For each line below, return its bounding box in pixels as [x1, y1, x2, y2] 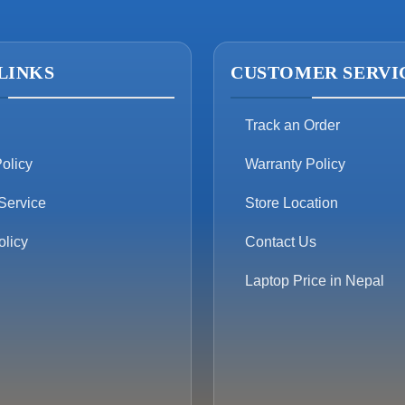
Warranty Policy [245, 156, 345, 173]
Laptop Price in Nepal [245, 273, 384, 289]
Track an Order [245, 118, 340, 134]
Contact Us [245, 234, 316, 250]
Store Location [245, 195, 338, 212]
